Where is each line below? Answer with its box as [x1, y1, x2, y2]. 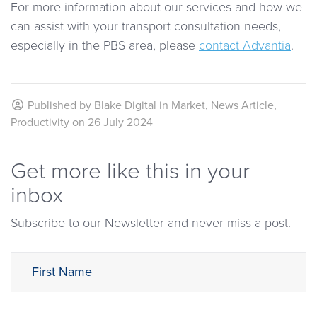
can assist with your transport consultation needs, [11, 18, 281, 34]
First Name [31, 263, 92, 279]
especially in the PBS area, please [11, 37, 199, 53]
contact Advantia [199, 37, 291, 53]
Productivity [11, 115, 69, 129]
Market [171, 98, 205, 113]
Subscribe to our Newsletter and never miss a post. [11, 214, 291, 231]
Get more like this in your [11, 157, 250, 185]
